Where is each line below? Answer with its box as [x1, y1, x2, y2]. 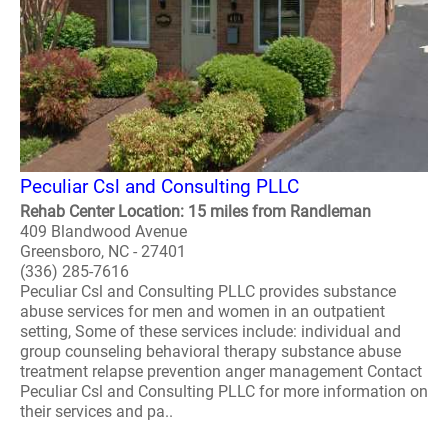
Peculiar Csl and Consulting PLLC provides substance [20, 282, 396, 301]
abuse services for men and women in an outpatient [20, 302, 385, 321]
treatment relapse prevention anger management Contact [20, 362, 422, 381]
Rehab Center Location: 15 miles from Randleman [20, 202, 371, 221]
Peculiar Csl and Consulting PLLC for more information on [20, 382, 428, 401]
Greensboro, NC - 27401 [20, 242, 186, 261]
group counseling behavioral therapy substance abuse [20, 342, 401, 361]
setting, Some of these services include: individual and [20, 322, 401, 341]
